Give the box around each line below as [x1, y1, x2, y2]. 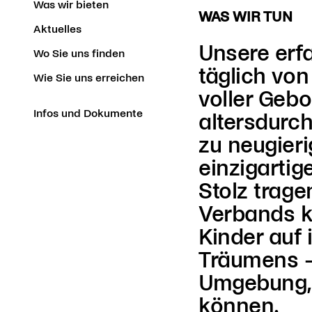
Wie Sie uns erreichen [33, 72, 144, 84]
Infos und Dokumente [33, 107, 143, 119]
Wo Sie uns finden [33, 47, 125, 59]
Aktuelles [33, 23, 81, 35]
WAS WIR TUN [198, 9, 293, 24]
